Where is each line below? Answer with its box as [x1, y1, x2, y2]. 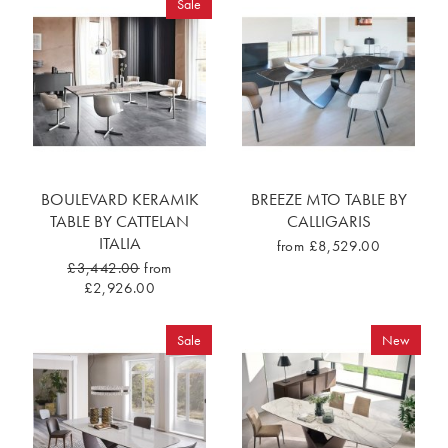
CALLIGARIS [286, 210, 371, 233]
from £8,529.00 [276, 236, 381, 257]
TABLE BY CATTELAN [50, 210, 189, 233]
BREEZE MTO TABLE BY [250, 188, 407, 211]
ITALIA [98, 232, 141, 255]
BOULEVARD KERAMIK [40, 188, 199, 211]
